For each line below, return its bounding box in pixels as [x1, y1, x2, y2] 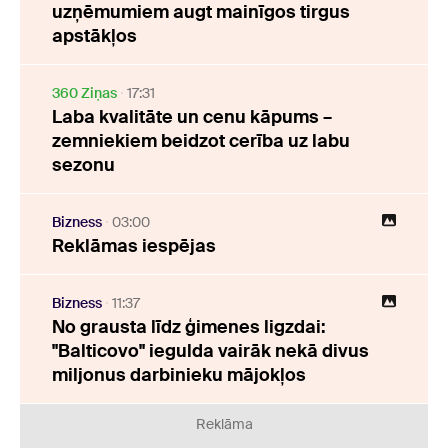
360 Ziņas [52, 84, 117, 102]
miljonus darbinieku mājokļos [52, 363, 306, 387]
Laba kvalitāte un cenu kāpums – [52, 105, 332, 129]
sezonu [52, 153, 115, 177]
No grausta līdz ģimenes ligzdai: [52, 315, 326, 339]
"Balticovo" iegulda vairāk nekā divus [52, 339, 369, 363]
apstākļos [52, 24, 137, 48]
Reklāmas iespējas [52, 234, 216, 258]
